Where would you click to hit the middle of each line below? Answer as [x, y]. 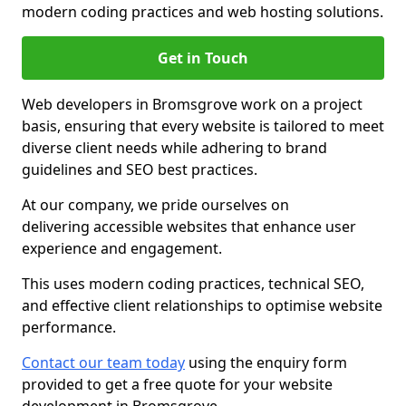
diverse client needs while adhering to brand [174, 148]
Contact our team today [103, 362]
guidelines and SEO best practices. [140, 169]
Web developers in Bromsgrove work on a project [192, 104]
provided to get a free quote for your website [177, 384]
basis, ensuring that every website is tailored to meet [203, 126]
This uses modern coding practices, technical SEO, [193, 284]
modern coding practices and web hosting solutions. [203, 12]
